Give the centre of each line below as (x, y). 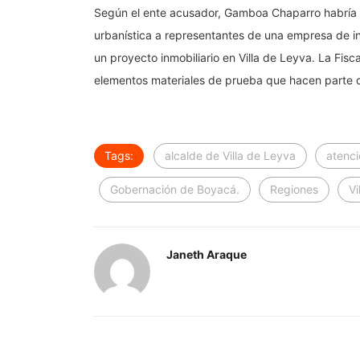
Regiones (294, 190)
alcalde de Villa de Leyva (230, 156)
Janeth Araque (207, 255)
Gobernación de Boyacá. (175, 190)
